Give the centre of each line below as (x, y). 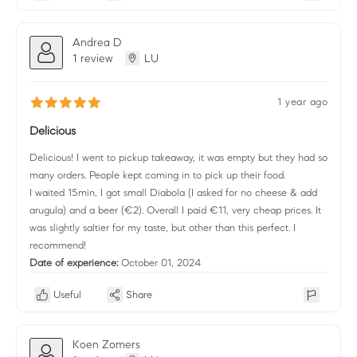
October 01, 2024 (161, 263)
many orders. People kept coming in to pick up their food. (157, 175)
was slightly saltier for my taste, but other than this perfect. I (163, 228)
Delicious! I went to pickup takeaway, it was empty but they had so (178, 157)
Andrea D (97, 42)
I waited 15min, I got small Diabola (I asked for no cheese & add (173, 192)
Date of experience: (75, 263)
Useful (67, 294)
